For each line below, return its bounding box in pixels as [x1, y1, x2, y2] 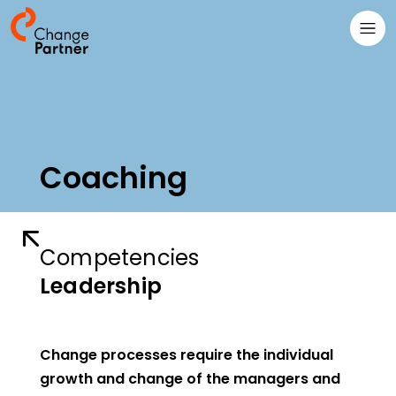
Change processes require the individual [39, 345, 333, 365]
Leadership [39, 271, 163, 301]
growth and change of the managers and [39, 369, 340, 389]
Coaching [39, 157, 187, 199]
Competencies [39, 243, 200, 272]
